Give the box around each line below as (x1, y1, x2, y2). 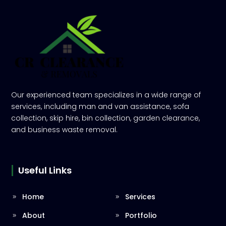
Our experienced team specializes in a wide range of (11, 90, 201, 100)
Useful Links (18, 164, 72, 177)
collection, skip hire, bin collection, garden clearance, (11, 113, 200, 123)
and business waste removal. (11, 125, 118, 135)
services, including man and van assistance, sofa (11, 101, 190, 111)
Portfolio (125, 210, 157, 220)
